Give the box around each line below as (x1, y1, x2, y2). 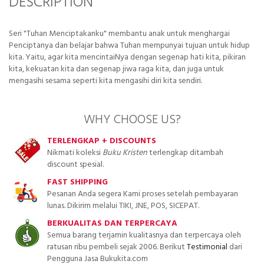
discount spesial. (47, 158, 104, 172)
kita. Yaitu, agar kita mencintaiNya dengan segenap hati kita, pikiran (9, 50, 246, 64)
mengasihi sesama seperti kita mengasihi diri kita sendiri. (9, 74, 202, 88)
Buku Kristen (103, 146, 147, 160)
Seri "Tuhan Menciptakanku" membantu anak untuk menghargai (9, 27, 230, 41)
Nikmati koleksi (47, 146, 103, 160)
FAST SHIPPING (47, 176, 108, 190)
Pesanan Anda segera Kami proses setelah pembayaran (47, 187, 238, 202)
